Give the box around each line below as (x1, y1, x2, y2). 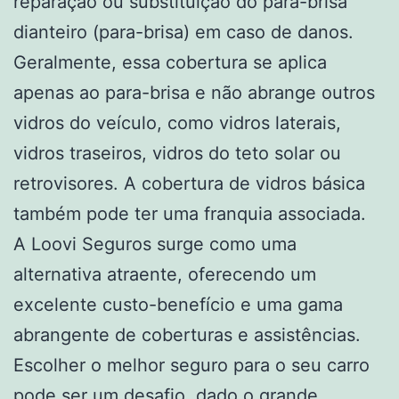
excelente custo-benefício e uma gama (13, 293, 343, 315)
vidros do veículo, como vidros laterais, (13, 111, 341, 134)
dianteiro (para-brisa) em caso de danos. (13, 20, 354, 43)
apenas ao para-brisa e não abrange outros (13, 81, 375, 103)
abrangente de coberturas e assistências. (13, 323, 361, 346)
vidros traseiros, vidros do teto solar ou (13, 142, 341, 164)
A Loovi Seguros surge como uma (13, 232, 297, 255)
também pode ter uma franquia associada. (13, 202, 366, 224)
